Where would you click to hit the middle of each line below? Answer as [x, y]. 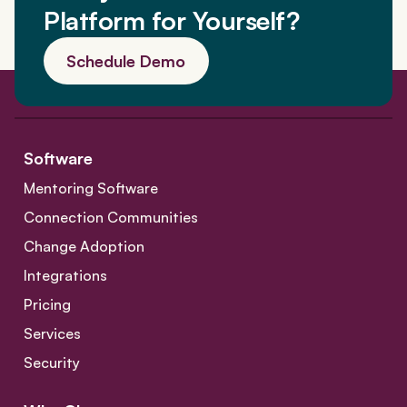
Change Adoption [84, 247]
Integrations [65, 276]
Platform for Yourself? [172, 21]
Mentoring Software [91, 189]
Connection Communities [111, 218]
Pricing [47, 305]
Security [52, 363]
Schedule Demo [126, 61]
